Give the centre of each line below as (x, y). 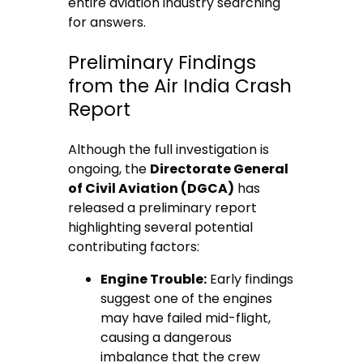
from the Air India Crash (180, 86)
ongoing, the (109, 169)
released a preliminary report (163, 208)
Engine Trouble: (154, 280)
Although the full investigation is (169, 150)
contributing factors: (134, 247)
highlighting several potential (161, 228)
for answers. (107, 22)
